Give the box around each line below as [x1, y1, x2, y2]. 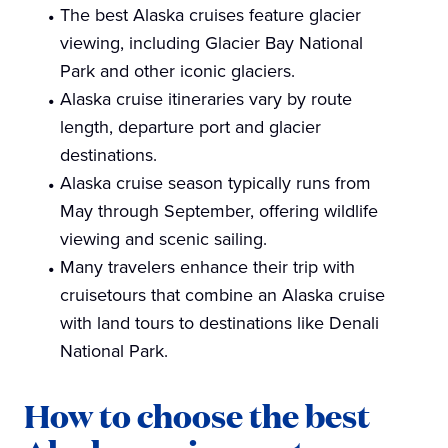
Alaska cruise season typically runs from [60, 170, 371, 197]
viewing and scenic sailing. [60, 226, 267, 253]
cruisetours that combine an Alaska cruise [60, 282, 385, 309]
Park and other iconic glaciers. [60, 58, 295, 85]
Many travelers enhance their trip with [60, 254, 355, 281]
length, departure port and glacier [60, 114, 321, 141]
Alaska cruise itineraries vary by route [60, 86, 352, 113]
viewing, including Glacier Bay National [60, 30, 363, 57]
